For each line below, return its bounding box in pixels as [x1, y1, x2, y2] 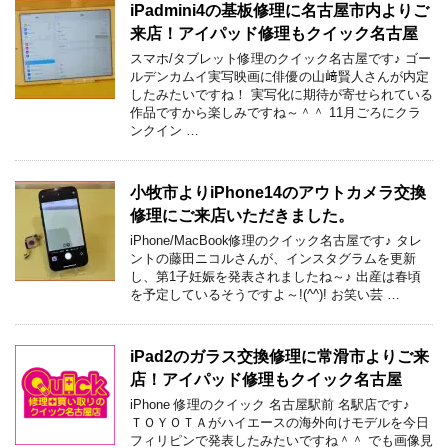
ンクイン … [130, 122, 199, 138]
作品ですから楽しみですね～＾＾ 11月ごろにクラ [130, 104, 421, 120]
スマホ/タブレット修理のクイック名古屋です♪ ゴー [130, 50, 431, 66]
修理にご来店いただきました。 [130, 206, 354, 224]
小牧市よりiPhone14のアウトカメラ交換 [130, 183, 426, 201]
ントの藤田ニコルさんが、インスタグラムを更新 [130, 250, 416, 266]
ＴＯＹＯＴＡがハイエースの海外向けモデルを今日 [130, 414, 429, 430]
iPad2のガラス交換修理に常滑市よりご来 [130, 347, 429, 365]
